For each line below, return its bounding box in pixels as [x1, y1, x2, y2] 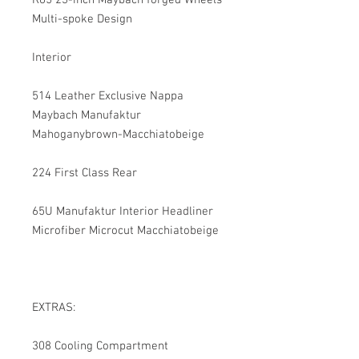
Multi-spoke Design [32, 12, 132, 26]
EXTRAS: [32, 301, 75, 315]
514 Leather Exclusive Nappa [32, 89, 184, 103]
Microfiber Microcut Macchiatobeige [32, 224, 219, 238]
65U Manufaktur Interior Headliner [32, 204, 213, 219]
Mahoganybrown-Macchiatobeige [32, 127, 204, 142]
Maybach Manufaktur [32, 108, 141, 123]
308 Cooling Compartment [32, 339, 168, 353]
